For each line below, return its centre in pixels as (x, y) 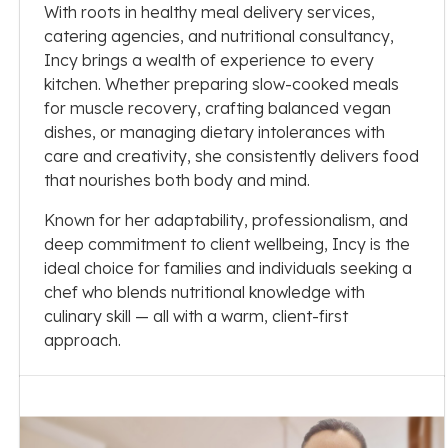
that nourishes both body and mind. (177, 179)
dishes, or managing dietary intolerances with (214, 131)
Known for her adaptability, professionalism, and (226, 219)
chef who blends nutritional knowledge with (204, 291)
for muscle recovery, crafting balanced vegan (217, 107)
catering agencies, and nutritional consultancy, (219, 35)
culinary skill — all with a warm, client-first (196, 315)
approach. (82, 339)
